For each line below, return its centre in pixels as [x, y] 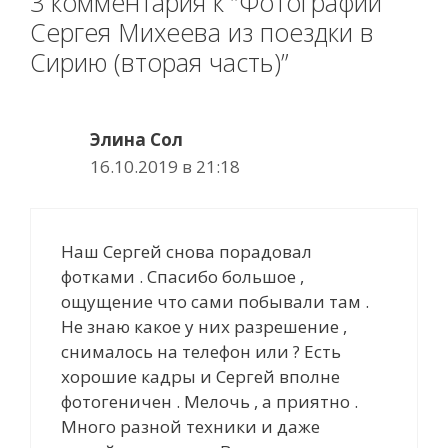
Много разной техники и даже [190, 426]
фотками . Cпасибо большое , [182, 276]
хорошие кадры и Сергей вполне [200, 376]
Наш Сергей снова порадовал [186, 251]
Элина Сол [136, 140]
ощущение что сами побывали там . [215, 301]
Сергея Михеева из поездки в [202, 32]
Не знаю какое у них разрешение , [204, 326]
